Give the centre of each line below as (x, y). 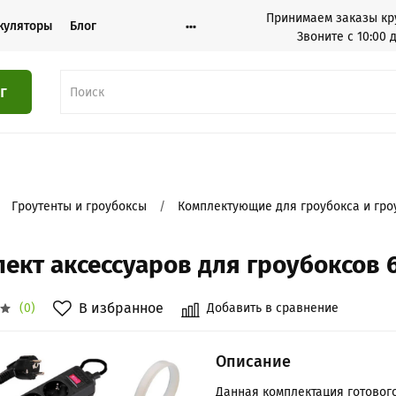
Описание (253, 362)
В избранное (122, 308)
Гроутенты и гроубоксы (80, 207)
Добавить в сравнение (273, 308)
